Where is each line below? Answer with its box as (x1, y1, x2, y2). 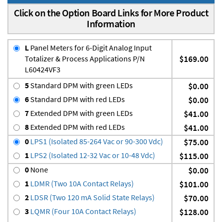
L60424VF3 (25, 64, 60, 74)
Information (87, 17, 135, 30)
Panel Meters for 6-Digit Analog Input (29, 42, 152, 53)
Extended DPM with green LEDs (29, 108, 133, 118)
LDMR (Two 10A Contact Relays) (29, 178, 134, 188)
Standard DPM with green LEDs (29, 80, 133, 90)
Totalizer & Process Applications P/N (25, 53, 145, 63)
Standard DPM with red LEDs (29, 94, 125, 104)
